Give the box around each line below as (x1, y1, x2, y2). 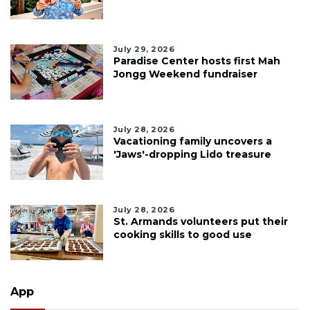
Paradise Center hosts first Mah (113, 55, 280, 68)
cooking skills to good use (113, 228, 252, 241)
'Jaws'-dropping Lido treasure (113, 148, 271, 161)
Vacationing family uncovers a (113, 135, 272, 148)
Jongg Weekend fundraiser (113, 68, 257, 81)
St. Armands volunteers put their (113, 215, 288, 228)
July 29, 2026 (113, 44, 175, 55)
